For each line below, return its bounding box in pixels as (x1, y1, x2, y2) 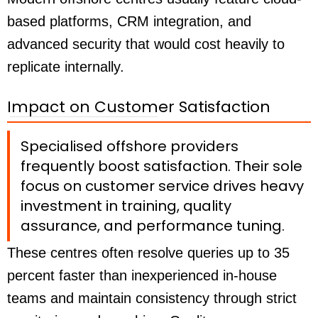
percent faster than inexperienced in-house (7, 268, 277, 284)
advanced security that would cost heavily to (7, 36, 285, 53)
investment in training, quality (21, 196, 231, 216)
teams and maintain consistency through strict (7, 290, 297, 307)
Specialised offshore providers (21, 136, 238, 157)
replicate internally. (7, 59, 124, 75)
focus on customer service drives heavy (21, 176, 304, 197)
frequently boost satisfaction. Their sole (21, 156, 302, 177)
